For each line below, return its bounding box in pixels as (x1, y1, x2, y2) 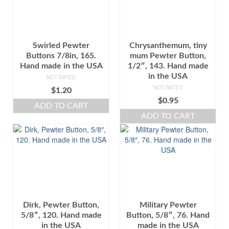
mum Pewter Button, (130, 51, 206, 60)
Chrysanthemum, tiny (129, 41, 207, 50)
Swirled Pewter (33, 41, 89, 50)
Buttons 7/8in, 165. (26, 51, 96, 60)
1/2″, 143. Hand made (127, 61, 209, 70)
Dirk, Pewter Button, (23, 200, 99, 209)
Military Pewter (139, 200, 197, 209)
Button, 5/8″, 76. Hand (126, 211, 210, 219)
